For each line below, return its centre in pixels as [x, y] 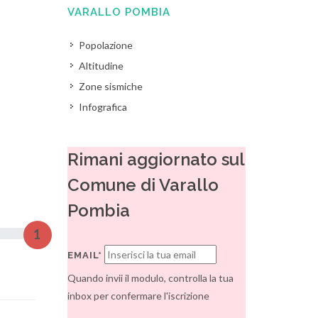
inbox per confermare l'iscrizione [139, 296]
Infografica [103, 107]
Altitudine [102, 66]
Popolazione [106, 45]
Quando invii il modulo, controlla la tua [151, 278]
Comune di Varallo [143, 185]
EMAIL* [85, 255]
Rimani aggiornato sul [156, 159]
